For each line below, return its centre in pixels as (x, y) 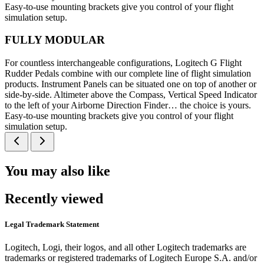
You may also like (57, 171)
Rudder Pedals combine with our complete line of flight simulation (128, 74)
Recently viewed (54, 198)
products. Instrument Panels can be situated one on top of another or (131, 84)
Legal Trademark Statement (52, 225)
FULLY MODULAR (55, 40)
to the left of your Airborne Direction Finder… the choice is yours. (128, 105)
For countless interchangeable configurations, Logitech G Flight (123, 63)
